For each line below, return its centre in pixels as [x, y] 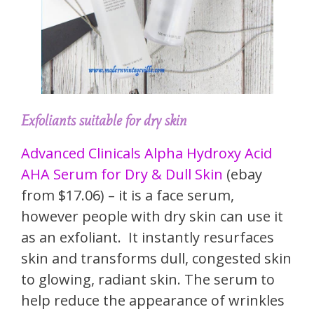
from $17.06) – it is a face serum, [128, 196]
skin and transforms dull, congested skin [156, 259]
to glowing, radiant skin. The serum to [148, 280]
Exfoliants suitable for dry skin [104, 121]
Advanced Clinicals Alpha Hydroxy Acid [146, 153]
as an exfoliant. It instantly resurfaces [148, 238]
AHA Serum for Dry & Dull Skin [122, 175]
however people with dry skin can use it [152, 217]
